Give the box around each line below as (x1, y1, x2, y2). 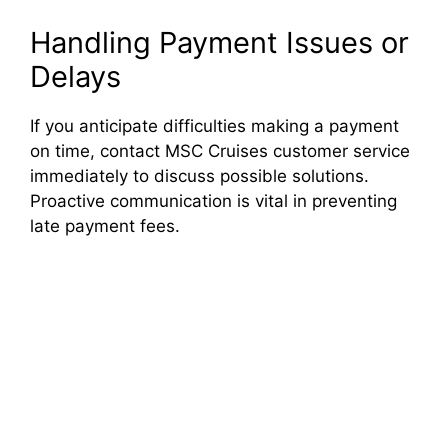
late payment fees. (30, 216, 180, 237)
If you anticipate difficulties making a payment (30, 116, 399, 137)
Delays (30, 59, 121, 95)
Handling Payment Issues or (30, 25, 409, 61)
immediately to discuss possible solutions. (30, 166, 369, 187)
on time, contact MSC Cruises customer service (30, 141, 410, 162)
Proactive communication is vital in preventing (30, 191, 397, 212)
